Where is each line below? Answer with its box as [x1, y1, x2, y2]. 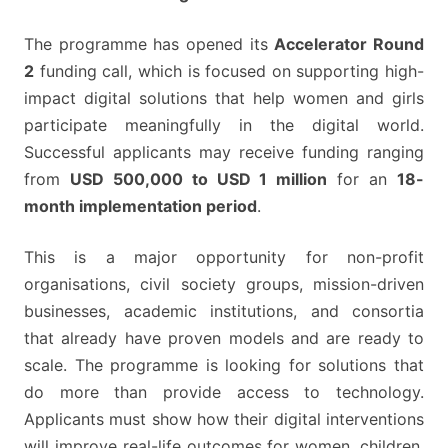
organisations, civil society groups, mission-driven [24, 274, 424, 295]
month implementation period [24, 196, 257, 217]
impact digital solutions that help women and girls [24, 88, 424, 109]
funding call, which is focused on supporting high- [34, 61, 424, 82]
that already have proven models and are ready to [24, 328, 424, 349]
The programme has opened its [24, 34, 275, 55]
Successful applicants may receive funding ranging [24, 142, 424, 163]
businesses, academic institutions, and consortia [24, 301, 424, 322]
